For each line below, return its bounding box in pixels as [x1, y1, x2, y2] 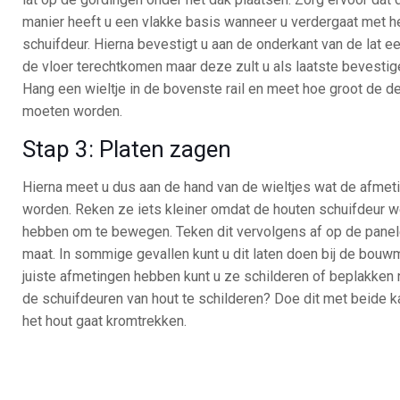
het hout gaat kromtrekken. [22, 312, 187, 329]
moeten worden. [22, 103, 123, 120]
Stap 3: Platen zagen [22, 136, 232, 162]
